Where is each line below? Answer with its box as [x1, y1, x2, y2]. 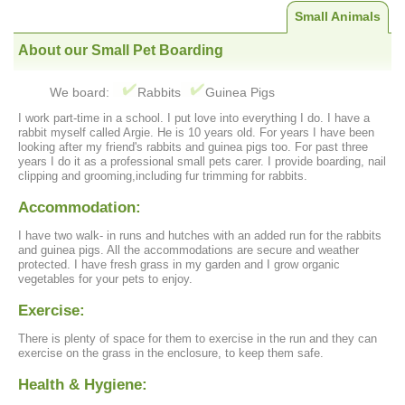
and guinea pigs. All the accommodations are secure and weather [18, 243, 359, 258]
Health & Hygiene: [18, 375, 147, 393]
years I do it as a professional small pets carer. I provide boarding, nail [18, 155, 386, 169]
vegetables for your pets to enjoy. [18, 272, 193, 287]
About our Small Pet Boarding [18, 42, 223, 59]
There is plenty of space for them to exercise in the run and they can [18, 331, 377, 345]
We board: [50, 85, 113, 100]
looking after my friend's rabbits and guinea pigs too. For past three [18, 140, 368, 155]
